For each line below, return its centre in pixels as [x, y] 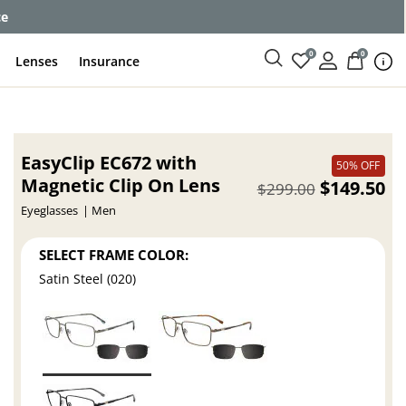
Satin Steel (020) [88, 279]
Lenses [37, 61]
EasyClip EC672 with [109, 163]
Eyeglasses [50, 211]
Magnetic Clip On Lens [121, 185]
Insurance [110, 61]
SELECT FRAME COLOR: [114, 254]
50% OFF [358, 165]
